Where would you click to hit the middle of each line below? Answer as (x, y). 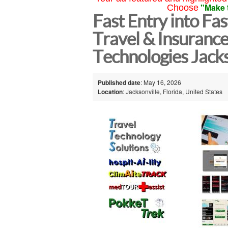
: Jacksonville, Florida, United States (173, 91)
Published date (119, 82)
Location (110, 91)
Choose (182, 8)
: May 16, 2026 (161, 82)
